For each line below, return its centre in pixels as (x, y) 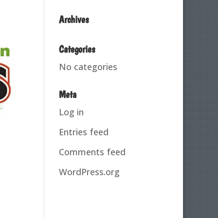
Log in (71, 112)
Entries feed (83, 132)
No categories (88, 66)
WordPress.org (89, 172)
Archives (73, 19)
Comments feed (92, 152)
